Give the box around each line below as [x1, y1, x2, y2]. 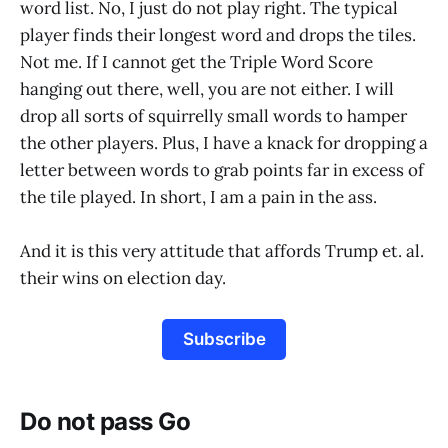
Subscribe [182, 329, 266, 350]
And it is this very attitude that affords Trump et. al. [20, 240, 424, 263]
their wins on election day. [20, 267, 226, 290]
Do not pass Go [20, 406, 191, 436]
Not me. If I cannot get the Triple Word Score [20, 51, 373, 73]
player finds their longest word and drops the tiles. [20, 24, 416, 46]
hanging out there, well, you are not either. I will [20, 78, 394, 100]
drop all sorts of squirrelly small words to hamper [20, 105, 407, 127]
